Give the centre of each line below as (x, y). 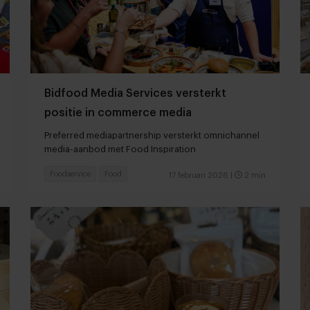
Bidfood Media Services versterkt (135, 93)
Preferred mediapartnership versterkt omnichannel (152, 135)
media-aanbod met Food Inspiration (120, 149)
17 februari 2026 (199, 175)
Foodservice (70, 174)
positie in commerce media (118, 112)
